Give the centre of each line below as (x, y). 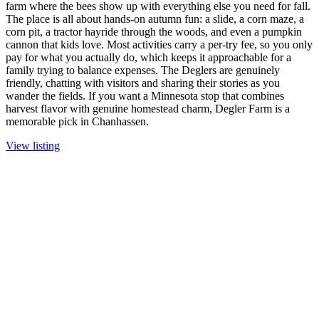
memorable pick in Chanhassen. (77, 122)
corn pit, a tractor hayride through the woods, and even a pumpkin (154, 32)
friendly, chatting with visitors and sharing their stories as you (143, 83)
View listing (33, 146)
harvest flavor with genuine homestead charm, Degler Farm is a (148, 109)
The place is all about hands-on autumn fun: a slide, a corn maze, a (155, 19)
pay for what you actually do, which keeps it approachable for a (148, 58)
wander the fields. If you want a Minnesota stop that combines (145, 96)
